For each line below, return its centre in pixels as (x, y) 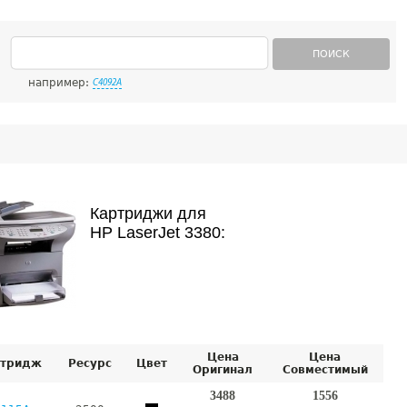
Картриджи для (148, 213)
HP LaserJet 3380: (158, 233)
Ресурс (90, 363)
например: (60, 83)
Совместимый (325, 370)
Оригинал (223, 370)
